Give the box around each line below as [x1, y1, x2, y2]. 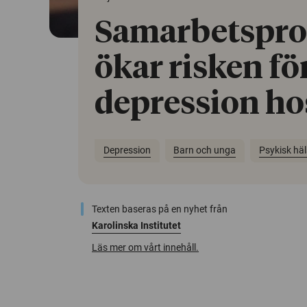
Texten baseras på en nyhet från [92, 203, 228, 214]
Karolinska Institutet [92, 219, 181, 231]
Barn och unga [173, 145, 236, 156]
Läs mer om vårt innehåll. [92, 241, 199, 253]
